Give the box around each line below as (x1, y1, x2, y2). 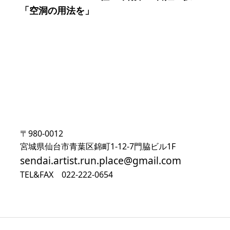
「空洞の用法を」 (20, 4, 94, 16)
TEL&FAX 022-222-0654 (20, 169, 113, 181)
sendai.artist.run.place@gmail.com (20, 154, 181, 168)
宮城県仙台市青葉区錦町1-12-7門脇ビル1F (20, 141, 176, 152)
